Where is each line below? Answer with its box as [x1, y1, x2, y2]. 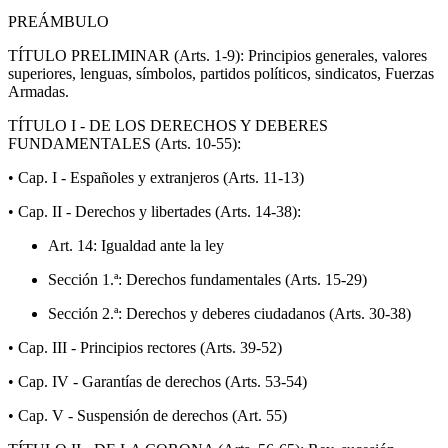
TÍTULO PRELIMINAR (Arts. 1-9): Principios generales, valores [8, 46, 427, 64]
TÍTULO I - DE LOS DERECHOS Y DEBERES [8, 116, 328, 134]
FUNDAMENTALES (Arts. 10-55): [8, 134, 241, 152]
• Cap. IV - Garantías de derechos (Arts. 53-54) [8, 372, 307, 390]
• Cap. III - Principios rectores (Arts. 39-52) [8, 338, 282, 356]
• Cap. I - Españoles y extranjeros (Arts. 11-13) [8, 168, 304, 186]
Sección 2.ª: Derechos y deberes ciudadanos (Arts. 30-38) [48, 304, 411, 322]
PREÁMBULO [8, 12, 109, 30]
